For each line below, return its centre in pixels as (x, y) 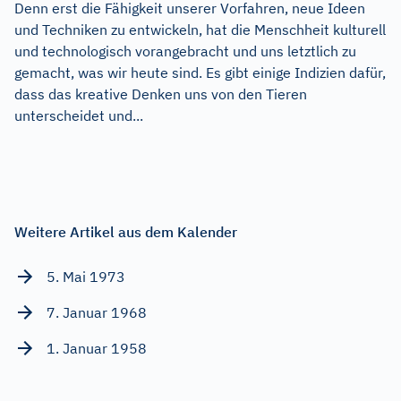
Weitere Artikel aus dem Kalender (126, 231)
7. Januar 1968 (97, 312)
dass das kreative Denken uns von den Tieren (161, 94)
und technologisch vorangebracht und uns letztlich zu (185, 51)
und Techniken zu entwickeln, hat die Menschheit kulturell (200, 29)
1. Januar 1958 (97, 348)
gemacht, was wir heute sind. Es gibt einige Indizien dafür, (200, 72)
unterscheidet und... (79, 115)
